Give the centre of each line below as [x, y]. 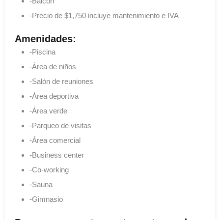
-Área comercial [55, 140]
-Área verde [48, 111]
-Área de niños [53, 67]
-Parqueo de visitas [60, 125]
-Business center [57, 155]
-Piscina [42, 52]
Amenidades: [45, 39]
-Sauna [41, 184]
